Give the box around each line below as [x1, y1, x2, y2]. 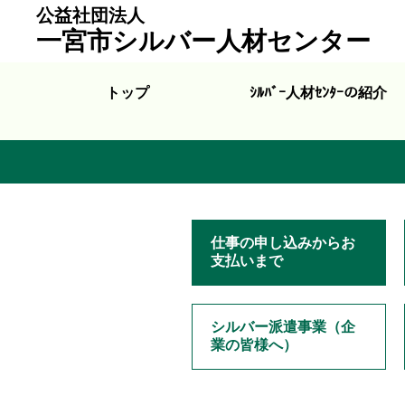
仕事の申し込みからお [211, 235, 355, 250]
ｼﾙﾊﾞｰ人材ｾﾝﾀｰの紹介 [249, 85, 387, 100]
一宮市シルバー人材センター [36, 27, 371, 55]
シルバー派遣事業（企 [211, 319, 355, 334]
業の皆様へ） [211, 337, 297, 353]
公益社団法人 [36, 5, 145, 25]
